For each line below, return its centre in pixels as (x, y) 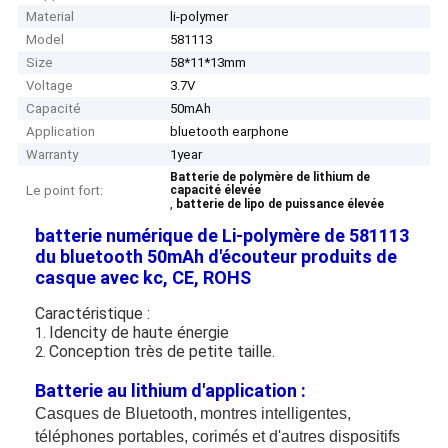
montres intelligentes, (276, 413)
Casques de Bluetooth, (116, 413)
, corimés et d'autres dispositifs (292, 436)
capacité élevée (216, 190)
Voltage (50, 86)
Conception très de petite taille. (162, 351)
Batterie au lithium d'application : (171, 390)
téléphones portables (110, 436)
